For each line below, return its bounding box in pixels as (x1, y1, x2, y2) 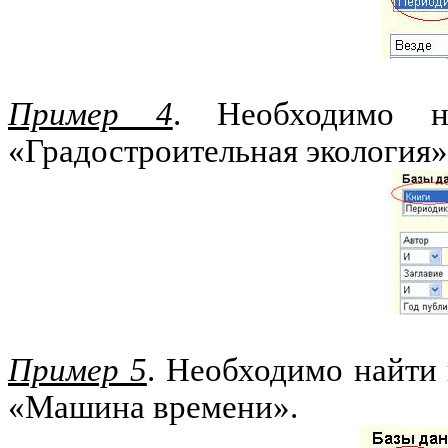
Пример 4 (8, 96, 173, 132)
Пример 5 (8, 352, 147, 388)
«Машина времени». (8, 389, 298, 425)
